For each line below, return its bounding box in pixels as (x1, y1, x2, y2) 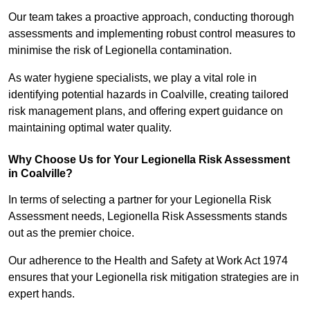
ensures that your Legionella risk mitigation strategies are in (8, 271, 299, 284)
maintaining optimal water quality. (8, 122, 172, 134)
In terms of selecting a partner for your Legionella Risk (8, 194, 271, 206)
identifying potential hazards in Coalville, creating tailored (8, 89, 289, 101)
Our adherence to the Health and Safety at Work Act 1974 (8, 255, 288, 267)
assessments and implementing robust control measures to (8, 28, 295, 40)
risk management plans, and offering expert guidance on (8, 105, 283, 118)
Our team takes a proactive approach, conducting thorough (8, 11, 294, 24)
